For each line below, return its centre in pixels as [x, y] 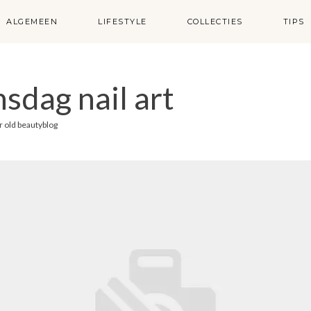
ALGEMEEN [32, 22]
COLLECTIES [215, 22]
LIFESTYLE [123, 22]
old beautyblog [31, 125]
